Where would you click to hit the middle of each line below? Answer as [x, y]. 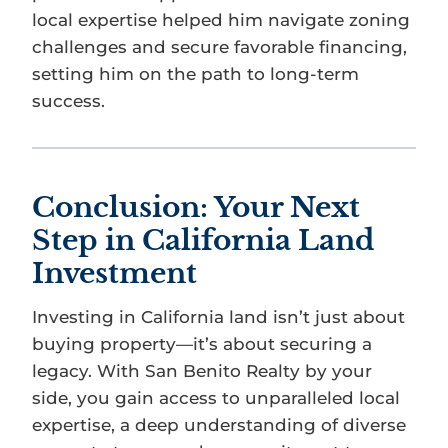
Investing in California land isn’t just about [218, 316]
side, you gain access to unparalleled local [216, 397]
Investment [114, 273]
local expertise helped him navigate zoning [221, 19]
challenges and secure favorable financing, [219, 46]
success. [68, 100]
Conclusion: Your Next [196, 207]
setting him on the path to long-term [195, 73]
